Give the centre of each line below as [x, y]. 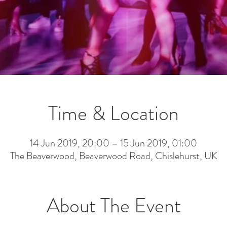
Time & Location [113, 113]
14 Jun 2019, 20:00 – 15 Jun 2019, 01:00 [113, 143]
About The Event [113, 205]
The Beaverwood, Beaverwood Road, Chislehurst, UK [113, 156]
